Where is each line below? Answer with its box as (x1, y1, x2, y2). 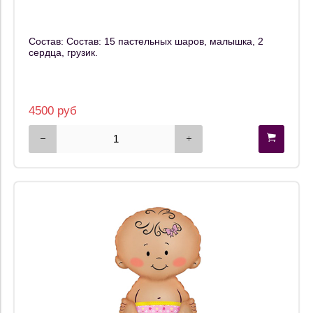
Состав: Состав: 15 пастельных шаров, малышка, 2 (29, 35, 263, 47)
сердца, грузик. (29, 46, 98, 58)
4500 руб (29, 103, 77, 117)
